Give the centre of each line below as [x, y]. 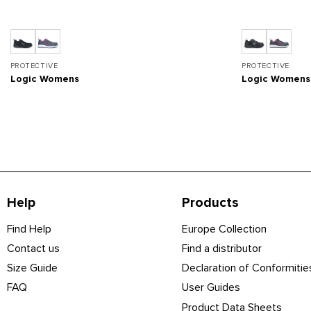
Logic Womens [44, 79]
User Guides [211, 288]
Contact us [33, 248]
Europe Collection [224, 229]
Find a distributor [221, 248]
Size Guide [32, 268]
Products [210, 202]
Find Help [29, 229]
